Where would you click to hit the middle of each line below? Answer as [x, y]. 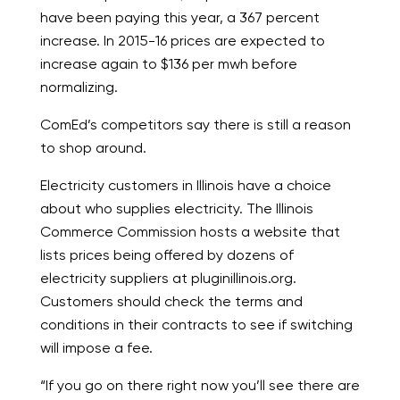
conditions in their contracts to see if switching [196, 325]
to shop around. [93, 148]
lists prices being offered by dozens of [167, 255]
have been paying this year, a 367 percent [179, 18]
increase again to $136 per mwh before [168, 64]
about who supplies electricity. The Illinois [176, 209]
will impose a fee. [96, 348]
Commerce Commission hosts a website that [190, 232]
